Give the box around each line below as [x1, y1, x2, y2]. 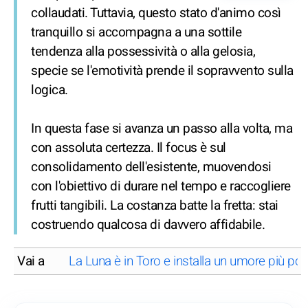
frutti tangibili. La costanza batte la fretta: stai [31, 196, 278, 216]
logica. [31, 80, 68, 100]
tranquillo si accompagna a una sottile [31, 23, 241, 43]
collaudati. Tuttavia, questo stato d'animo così [31, 3, 281, 23]
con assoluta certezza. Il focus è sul [31, 138, 226, 158]
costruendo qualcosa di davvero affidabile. [31, 215, 265, 235]
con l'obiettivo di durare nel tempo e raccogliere [31, 177, 291, 197]
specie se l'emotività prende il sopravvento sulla [31, 61, 294, 81]
